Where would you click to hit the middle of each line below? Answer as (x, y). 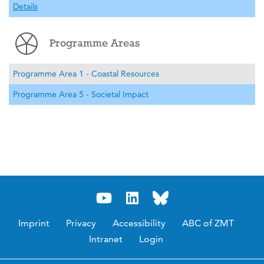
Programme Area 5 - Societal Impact (81, 94)
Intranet (106, 239)
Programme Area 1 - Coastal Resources (86, 73)
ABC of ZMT (208, 223)
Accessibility (139, 223)
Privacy (81, 223)
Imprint (34, 223)
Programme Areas (94, 43)
